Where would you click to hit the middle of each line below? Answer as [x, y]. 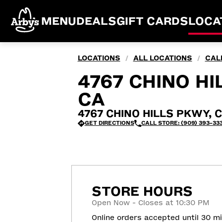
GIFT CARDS [152, 21]
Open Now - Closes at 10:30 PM [150, 203]
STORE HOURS [142, 191]
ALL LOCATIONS [163, 58]
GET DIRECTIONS [109, 123]
